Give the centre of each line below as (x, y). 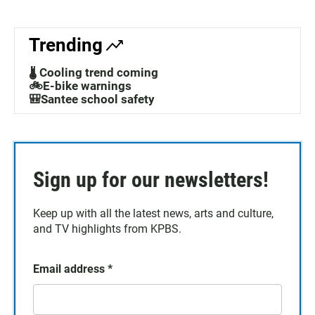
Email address (70, 269)
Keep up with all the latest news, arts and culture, (153, 214)
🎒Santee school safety (92, 99)
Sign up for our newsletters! (151, 180)
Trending (66, 45)
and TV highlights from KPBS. (107, 229)
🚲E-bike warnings (80, 86)
